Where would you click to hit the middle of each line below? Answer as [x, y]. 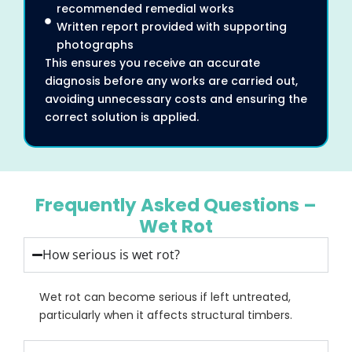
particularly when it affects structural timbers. [166, 315]
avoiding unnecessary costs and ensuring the [176, 99]
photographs [95, 44]
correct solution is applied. [122, 117]
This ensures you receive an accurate [152, 62]
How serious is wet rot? [112, 254]
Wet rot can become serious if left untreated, [165, 297]
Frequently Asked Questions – [176, 205]
